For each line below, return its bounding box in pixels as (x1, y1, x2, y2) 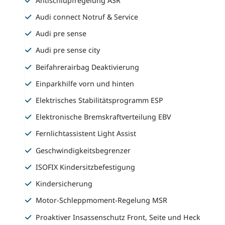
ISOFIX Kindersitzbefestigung (36, 162, 136, 172)
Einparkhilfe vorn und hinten (36, 78, 135, 88)
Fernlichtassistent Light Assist (36, 129, 137, 139)
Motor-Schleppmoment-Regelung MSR (36, 195, 168, 205)
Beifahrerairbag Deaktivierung (36, 62, 140, 72)
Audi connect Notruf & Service (36, 12, 139, 22)
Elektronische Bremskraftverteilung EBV (36, 112, 172, 122)
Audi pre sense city (36, 45, 100, 55)
